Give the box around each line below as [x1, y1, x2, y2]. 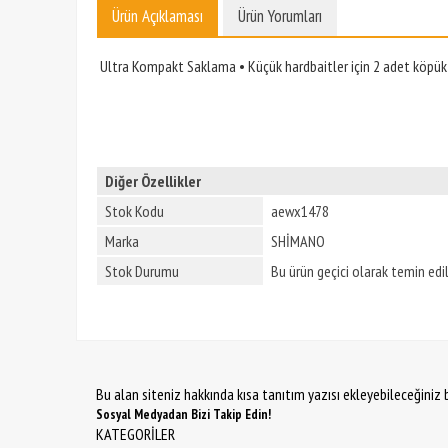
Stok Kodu [105, 201, 164, 221]
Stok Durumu [105, 261, 179, 281]
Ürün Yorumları [238, 5, 322, 27]
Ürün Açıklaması [112, 5, 203, 27]
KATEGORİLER [96, 424, 175, 444]
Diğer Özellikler [105, 171, 201, 191]
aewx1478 [271, 201, 329, 221]
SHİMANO [271, 231, 325, 251]
